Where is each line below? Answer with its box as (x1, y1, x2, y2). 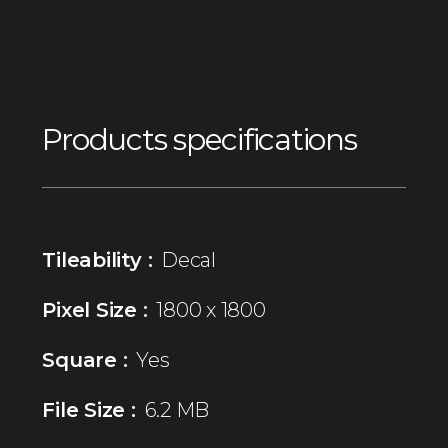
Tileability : (42, 247, 153, 272)
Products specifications (42, 120, 357, 158)
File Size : (42, 397, 136, 422)
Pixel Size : (42, 297, 148, 322)
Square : (42, 347, 128, 372)
